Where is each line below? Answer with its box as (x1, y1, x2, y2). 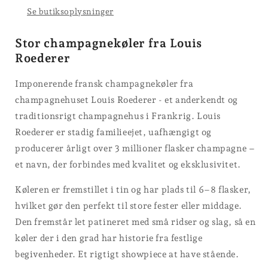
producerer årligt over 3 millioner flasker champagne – (15, 142, 255, 154)
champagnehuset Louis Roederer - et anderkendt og (15, 94, 238, 105)
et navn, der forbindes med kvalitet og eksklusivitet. (15, 159, 241, 170)
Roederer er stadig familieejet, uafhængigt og (15, 126, 212, 138)
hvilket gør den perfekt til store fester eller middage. (15, 200, 243, 211)
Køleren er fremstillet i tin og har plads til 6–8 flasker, (15, 184, 251, 195)
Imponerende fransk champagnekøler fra (15, 78, 194, 89)
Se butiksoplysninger (27, 6, 114, 16)
